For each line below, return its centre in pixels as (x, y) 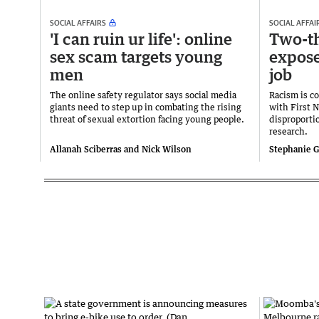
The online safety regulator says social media (143, 95)
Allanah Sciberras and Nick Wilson (121, 150)
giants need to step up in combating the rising (146, 108)
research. (288, 132)
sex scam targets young (136, 57)
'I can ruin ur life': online (141, 39)
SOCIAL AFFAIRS (78, 23)
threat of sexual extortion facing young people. (147, 120)
